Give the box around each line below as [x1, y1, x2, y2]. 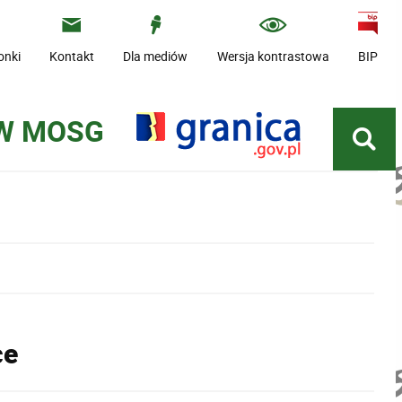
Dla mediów [123, 47, 188, 65]
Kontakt [49, 47, 95, 65]
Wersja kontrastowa [216, 47, 329, 65]
